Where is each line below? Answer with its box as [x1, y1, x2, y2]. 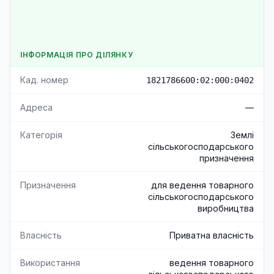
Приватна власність [169, 230, 254, 240]
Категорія [20, 130, 62, 140]
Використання [20, 257, 80, 268]
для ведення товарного [151, 180, 254, 190]
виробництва [198, 203, 254, 213]
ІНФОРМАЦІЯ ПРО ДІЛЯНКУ [20, 50, 133, 59]
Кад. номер [20, 75, 68, 85]
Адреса [20, 102, 53, 113]
